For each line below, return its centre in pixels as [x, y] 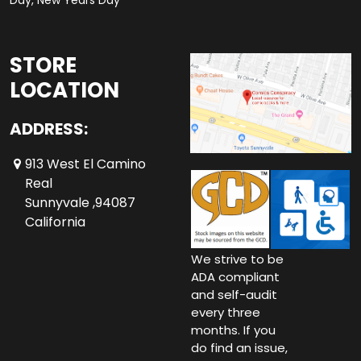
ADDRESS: [49, 129]
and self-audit [234, 295]
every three [226, 313]
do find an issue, [239, 348]
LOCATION [64, 91]
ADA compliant [235, 277]
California [55, 222]
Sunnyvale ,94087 [80, 203]
